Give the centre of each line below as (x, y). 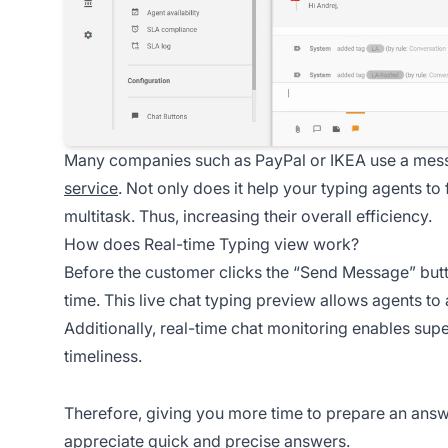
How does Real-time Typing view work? (211, 243)
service (91, 187)
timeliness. (103, 355)
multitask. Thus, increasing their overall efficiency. (248, 215)
